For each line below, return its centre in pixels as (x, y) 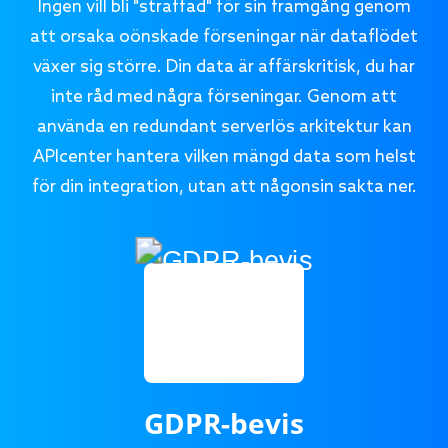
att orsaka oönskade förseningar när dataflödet (224, 37)
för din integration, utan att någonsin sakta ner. (224, 187)
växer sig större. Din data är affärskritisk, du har (224, 67)
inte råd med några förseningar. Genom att (224, 97)
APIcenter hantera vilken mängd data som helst (224, 157)
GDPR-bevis (224, 422)
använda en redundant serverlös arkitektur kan (224, 127)
